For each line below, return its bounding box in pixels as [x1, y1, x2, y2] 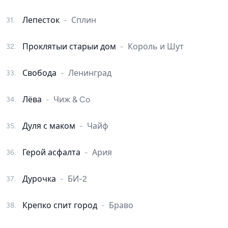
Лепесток [22, 15, 60, 25]
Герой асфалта [22, 148, 80, 157]
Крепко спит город [22, 201, 97, 210]
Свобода [22, 68, 56, 78]
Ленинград [68, 68, 111, 78]
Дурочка [22, 174, 56, 184]
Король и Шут [128, 42, 184, 51]
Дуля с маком [22, 121, 75, 131]
